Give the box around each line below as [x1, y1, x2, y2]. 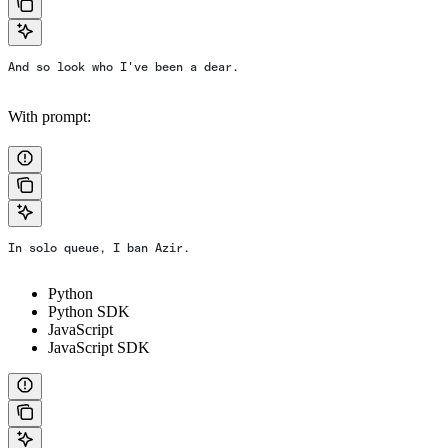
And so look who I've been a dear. [8, 59, 239, 74]
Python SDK [48, 302, 130, 320]
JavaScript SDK [48, 338, 150, 356]
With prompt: [8, 107, 91, 125]
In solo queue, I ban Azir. [8, 240, 190, 255]
